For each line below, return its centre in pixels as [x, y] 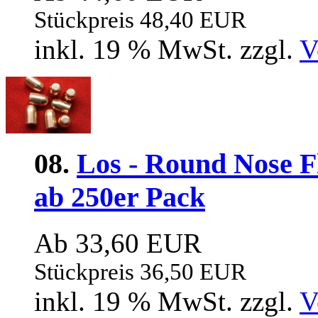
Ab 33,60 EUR [118, 243]
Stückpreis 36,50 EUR [140, 272]
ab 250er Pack [120, 197]
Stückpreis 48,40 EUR [140, 20]
